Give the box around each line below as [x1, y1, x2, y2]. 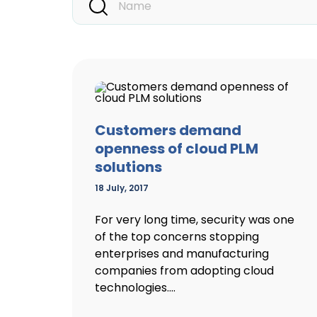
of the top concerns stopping [95, 228, 259, 245]
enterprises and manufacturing [95, 245, 269, 262]
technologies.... [95, 279, 175, 296]
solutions [95, 156, 162, 177]
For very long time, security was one [95, 211, 294, 228]
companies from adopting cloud [95, 262, 274, 279]
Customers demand [95, 120, 241, 140]
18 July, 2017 [95, 181, 149, 194]
